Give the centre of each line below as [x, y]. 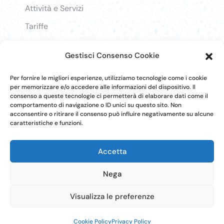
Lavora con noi [51, 44]
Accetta [112, 151]
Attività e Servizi [54, 8]
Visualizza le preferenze [112, 196]
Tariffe [36, 26]
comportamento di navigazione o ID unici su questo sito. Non [96, 105]
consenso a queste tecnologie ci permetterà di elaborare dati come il [109, 96]
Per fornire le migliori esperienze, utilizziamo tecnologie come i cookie [108, 78]
